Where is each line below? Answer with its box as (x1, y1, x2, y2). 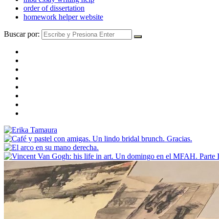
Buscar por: (4, 29, 40, 38)
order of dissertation (23, 3, 85, 12)
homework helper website (23, 12, 103, 21)
